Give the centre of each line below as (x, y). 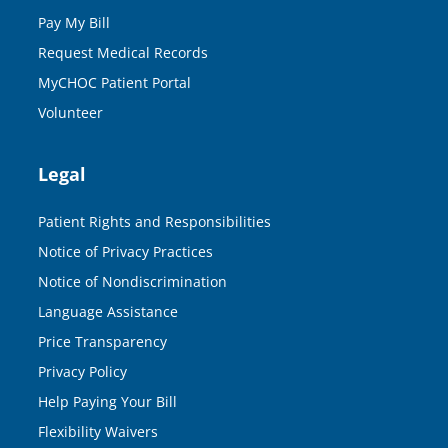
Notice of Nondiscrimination (132, 281)
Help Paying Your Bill (107, 401)
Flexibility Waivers (98, 431)
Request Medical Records (123, 52)
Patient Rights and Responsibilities (154, 221)
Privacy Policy (82, 371)
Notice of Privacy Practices (125, 251)
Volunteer (70, 112)
